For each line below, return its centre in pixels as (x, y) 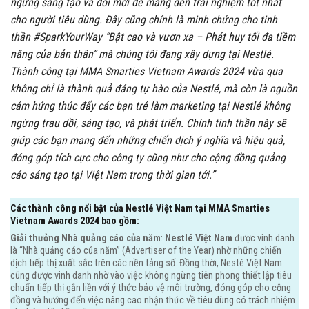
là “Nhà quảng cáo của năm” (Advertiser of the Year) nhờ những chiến (146, 251)
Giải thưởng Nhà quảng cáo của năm (86, 239)
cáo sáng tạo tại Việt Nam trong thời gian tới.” (112, 175)
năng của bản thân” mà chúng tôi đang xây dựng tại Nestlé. (142, 54)
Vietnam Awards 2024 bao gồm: (75, 221)
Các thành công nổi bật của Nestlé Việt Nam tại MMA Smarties (140, 209)
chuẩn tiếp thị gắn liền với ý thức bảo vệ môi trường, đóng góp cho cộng (151, 288)
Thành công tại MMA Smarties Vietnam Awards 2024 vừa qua (147, 72)
